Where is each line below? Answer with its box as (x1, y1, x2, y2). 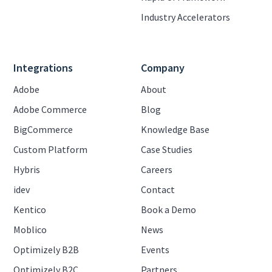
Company (141, 60, 185, 75)
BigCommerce (13, 123, 73, 135)
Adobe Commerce (13, 103, 87, 115)
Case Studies (141, 143, 192, 155)
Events (141, 243, 169, 256)
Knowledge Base (141, 123, 209, 135)
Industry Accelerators (141, 10, 230, 23)
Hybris (13, 163, 41, 175)
